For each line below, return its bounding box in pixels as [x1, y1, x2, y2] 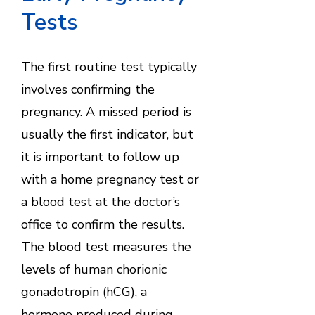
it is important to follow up [20, 148, 179, 165]
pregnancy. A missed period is [20, 103, 191, 120]
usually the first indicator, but [20, 125, 193, 143]
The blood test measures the [20, 238, 191, 255]
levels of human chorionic [20, 260, 167, 278]
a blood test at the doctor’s [20, 193, 180, 210]
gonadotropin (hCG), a [20, 283, 147, 300]
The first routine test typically [20, 58, 197, 75]
